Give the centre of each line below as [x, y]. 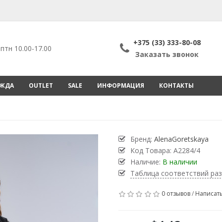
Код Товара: [152, 150]
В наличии [180, 162]
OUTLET [41, 85]
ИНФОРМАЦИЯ [121, 85]
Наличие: [146, 162]
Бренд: [142, 139]
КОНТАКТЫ [176, 85]
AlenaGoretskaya [181, 139]
